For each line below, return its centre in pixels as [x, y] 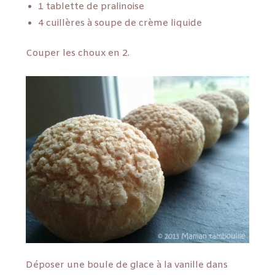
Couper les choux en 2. [78, 54]
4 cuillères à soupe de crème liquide [120, 23]
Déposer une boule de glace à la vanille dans [127, 265]
